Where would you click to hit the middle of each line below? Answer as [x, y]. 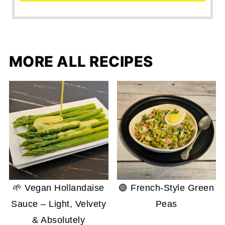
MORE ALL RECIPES [81, 61]
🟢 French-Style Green [166, 188]
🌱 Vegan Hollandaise [59, 188]
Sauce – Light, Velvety [59, 204]
